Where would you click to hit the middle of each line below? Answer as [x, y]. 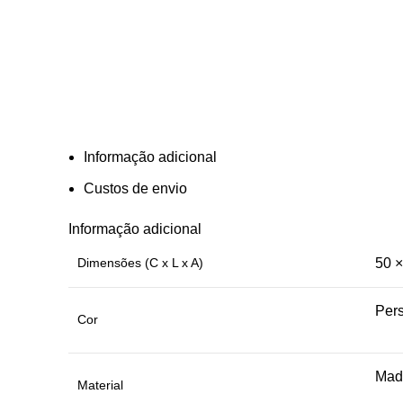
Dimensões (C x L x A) [140, 263]
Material [100, 385]
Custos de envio [135, 188]
